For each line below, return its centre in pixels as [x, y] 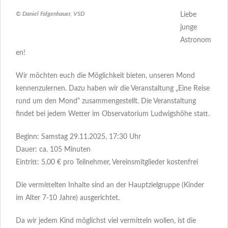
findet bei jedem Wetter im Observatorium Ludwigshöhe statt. [113, 114]
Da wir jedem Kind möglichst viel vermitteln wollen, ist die [106, 221]
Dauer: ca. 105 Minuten [53, 149]
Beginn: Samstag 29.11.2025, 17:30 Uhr [78, 137]
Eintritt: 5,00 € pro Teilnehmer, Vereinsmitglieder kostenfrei [107, 162]
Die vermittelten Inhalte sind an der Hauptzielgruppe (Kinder [110, 185]
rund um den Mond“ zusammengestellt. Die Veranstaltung [106, 101]
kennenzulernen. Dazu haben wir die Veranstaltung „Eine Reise [113, 88]
